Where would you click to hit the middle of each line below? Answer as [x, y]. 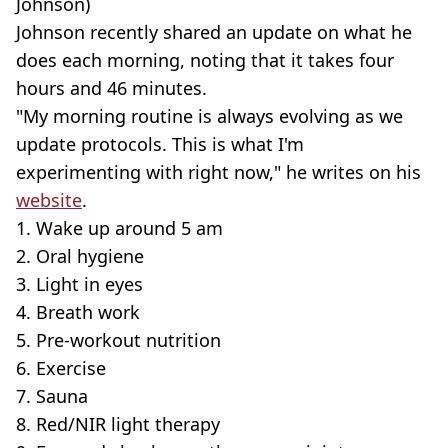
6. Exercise [61, 367]
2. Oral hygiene [80, 255]
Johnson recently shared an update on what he [214, 31]
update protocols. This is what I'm [160, 143]
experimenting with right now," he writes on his [218, 171]
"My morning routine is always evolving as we [209, 115]
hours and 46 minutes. [111, 87]
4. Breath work [78, 311]
